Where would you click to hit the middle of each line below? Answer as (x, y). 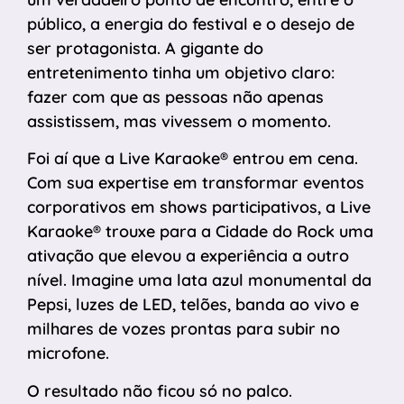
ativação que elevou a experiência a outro (188, 256)
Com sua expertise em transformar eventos (196, 183)
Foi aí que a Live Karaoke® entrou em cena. (193, 159)
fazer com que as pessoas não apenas (175, 97)
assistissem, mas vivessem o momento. (179, 121)
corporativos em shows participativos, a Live (199, 207)
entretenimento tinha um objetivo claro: (181, 73)
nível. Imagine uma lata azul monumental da (199, 280)
